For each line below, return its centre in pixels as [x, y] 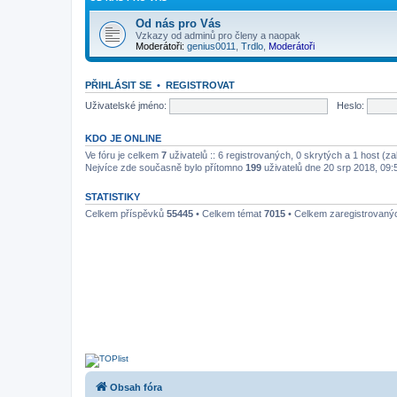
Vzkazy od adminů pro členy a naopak [218, 36]
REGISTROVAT [200, 86]
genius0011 [211, 47]
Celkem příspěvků [126, 214]
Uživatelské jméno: [126, 106]
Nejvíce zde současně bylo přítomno [165, 168]
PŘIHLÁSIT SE [118, 86]
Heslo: [350, 106]
